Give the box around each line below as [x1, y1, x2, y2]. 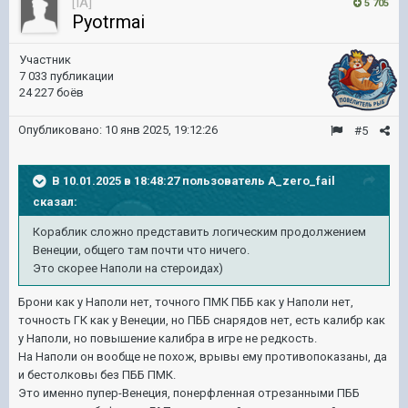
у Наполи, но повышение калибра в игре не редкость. [18, 331, 317, 345]
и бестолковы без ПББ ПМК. [18, 368, 176, 382]
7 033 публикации [19, 69, 114, 83]
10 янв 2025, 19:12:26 [105, 123, 218, 137]
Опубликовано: [18, 123, 105, 137]
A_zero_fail [268, 173, 335, 188]
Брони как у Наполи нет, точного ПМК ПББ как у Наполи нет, [18, 295, 353, 309]
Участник [19, 53, 71, 66]
